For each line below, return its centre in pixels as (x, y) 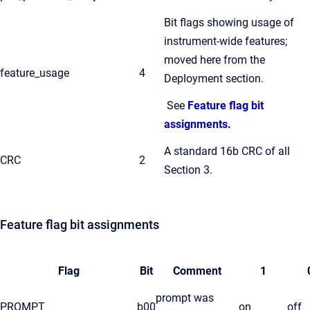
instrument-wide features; (226, 41)
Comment (197, 271)
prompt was (185, 298)
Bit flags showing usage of (229, 22)
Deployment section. (214, 79)
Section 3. (188, 170)
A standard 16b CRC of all (227, 151)
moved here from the (215, 60)
